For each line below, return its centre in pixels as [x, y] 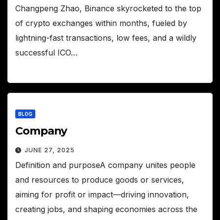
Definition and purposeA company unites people [105, 165]
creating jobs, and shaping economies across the [106, 209]
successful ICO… [46, 53]
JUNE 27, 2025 [50, 150]
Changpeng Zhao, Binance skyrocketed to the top [108, 9]
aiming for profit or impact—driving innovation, [102, 194]
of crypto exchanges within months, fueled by [101, 23]
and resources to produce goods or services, [100, 179]
